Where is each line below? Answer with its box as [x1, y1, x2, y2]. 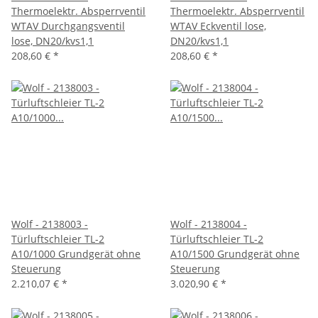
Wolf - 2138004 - [170, 216, 247, 231]
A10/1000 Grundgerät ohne [11, 246, 141, 261]
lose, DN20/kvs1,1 [11, 33, 94, 48]
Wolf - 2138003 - [11, 216, 88, 231]
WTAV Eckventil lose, [170, 18, 266, 33]
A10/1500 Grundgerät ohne [170, 246, 300, 261]
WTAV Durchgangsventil [11, 18, 125, 33]
